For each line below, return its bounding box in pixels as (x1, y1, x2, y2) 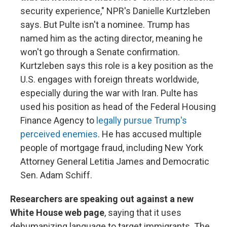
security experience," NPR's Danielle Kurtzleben (20, 6, 210, 17)
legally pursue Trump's (96, 115, 187, 126)
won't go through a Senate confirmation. (20, 47, 180, 58)
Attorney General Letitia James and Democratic (20, 156, 209, 167)
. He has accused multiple (98, 129, 202, 140)
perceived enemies (20, 129, 98, 140)
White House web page (10, 207, 104, 218)
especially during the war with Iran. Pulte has (20, 88, 198, 99)
